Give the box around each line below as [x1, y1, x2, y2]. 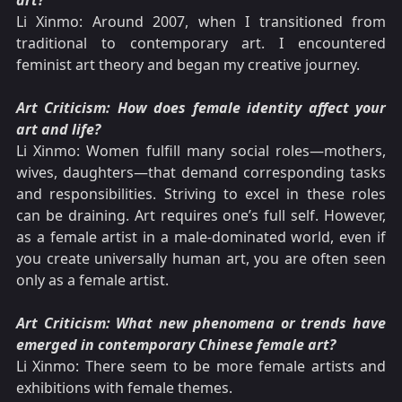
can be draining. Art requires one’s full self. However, [16, 205, 386, 226]
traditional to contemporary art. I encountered [16, 33, 386, 54]
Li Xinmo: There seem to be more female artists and [16, 356, 386, 377]
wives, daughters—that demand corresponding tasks [16, 162, 386, 183]
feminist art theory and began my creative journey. [16, 55, 360, 75]
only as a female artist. [16, 270, 169, 291]
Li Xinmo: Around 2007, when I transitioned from [16, 12, 386, 32]
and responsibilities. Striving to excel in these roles [16, 184, 386, 205]
